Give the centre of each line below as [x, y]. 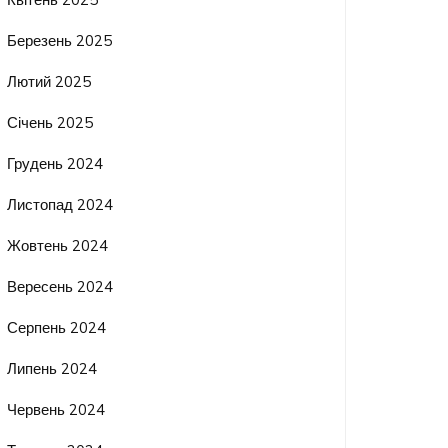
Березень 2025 [60, 41]
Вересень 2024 [60, 287]
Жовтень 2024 [58, 246]
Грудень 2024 [55, 164]
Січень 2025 [50, 123]
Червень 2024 [56, 410]
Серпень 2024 [57, 328]
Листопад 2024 [60, 205]
